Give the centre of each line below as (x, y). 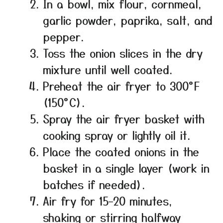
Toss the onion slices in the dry (123, 53)
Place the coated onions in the (121, 152)
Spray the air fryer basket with (124, 119)
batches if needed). (94, 184)
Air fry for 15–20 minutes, (108, 201)
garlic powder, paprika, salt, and (128, 20)
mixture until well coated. (108, 69)
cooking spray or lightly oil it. (116, 135)
